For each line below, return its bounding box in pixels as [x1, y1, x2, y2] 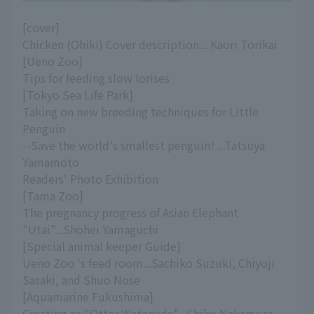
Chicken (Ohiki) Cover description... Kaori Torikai [22, 36, 278, 53]
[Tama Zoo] [22, 187, 83, 205]
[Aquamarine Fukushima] [22, 288, 153, 306]
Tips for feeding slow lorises [22, 69, 170, 87]
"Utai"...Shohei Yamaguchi [22, 221, 158, 238]
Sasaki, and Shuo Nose [22, 271, 140, 289]
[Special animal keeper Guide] [22, 238, 181, 255]
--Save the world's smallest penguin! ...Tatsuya [22, 137, 265, 154]
